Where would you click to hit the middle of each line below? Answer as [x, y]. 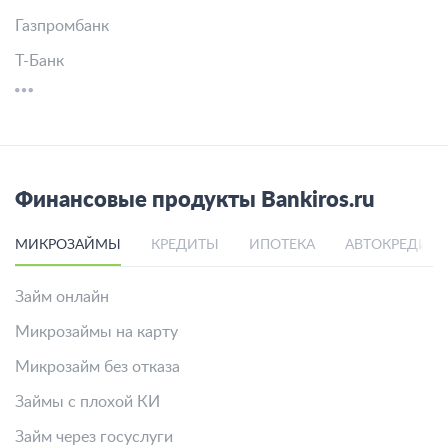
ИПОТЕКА [282, 245]
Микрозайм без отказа [97, 367]
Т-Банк [39, 61]
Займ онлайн [62, 297]
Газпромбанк [62, 26]
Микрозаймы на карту [96, 332]
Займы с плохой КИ [87, 402]
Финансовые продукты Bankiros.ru [195, 200]
